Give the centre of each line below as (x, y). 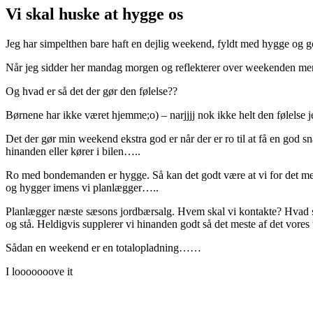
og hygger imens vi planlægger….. (82, 187)
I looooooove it (39, 271)
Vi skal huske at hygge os (94, 14)
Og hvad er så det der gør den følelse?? (92, 91)
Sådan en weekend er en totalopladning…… (103, 247)
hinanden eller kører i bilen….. (73, 151)
